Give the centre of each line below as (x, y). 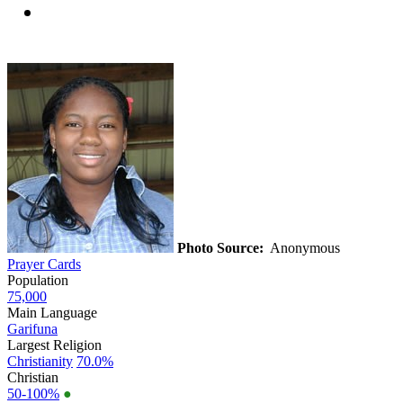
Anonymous (304, 247)
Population (38, 280)
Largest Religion (54, 345)
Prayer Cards (44, 264)
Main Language (52, 312)
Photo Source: (220, 247)
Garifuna (32, 328)
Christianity (40, 361)
